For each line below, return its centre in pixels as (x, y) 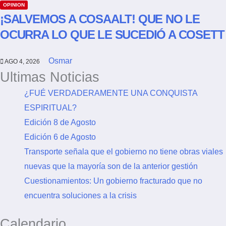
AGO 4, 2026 (22, 62)
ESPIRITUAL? (50, 108)
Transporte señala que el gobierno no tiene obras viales (124, 152)
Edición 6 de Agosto (60, 137)
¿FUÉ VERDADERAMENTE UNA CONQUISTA (111, 93)
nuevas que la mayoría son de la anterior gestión (111, 166)
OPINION (14, 5)
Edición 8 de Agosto (60, 123)
